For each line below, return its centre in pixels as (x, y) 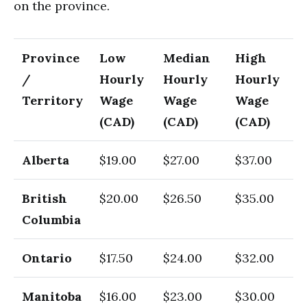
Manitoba (52, 296)
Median (187, 58)
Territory (52, 100)
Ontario (47, 258)
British (45, 198)
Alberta (46, 160)
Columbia (51, 220)
